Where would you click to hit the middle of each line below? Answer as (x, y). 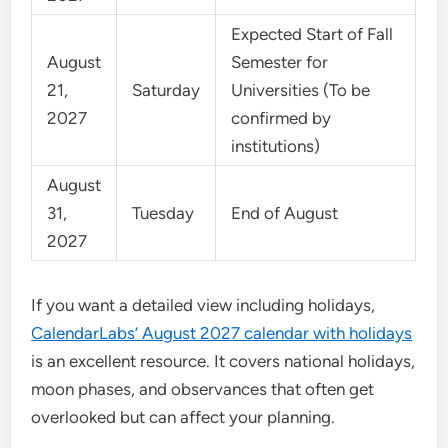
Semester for (280, 62)
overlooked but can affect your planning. (183, 417)
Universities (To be (301, 90)
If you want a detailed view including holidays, (203, 305)
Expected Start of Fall (312, 34)
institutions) (276, 146)
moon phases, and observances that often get (203, 389)
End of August (285, 213)
